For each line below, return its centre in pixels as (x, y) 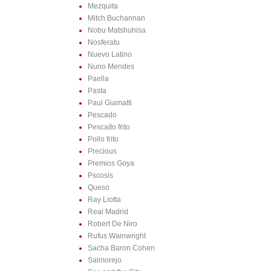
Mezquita (103, 6)
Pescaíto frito (109, 127)
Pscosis (100, 176)
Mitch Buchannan (116, 18)
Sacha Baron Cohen (121, 248)
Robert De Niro (112, 224)
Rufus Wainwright (116, 236)
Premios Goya (111, 164)
